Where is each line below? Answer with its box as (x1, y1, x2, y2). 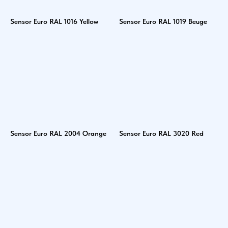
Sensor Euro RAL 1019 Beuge (119, 17, 207, 25)
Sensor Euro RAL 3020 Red (119, 129, 204, 137)
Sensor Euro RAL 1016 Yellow (10, 17, 98, 25)
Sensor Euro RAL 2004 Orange (10, 129, 106, 137)
